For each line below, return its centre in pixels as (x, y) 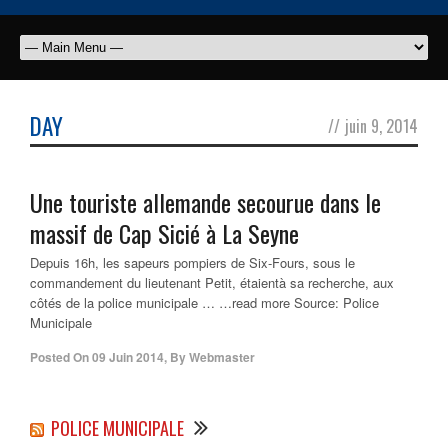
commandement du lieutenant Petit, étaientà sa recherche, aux (212, 283)
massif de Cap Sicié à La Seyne (164, 233)
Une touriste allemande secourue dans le (205, 202)
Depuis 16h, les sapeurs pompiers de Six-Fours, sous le (192, 263)
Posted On (59, 357)
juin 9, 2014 (381, 126)
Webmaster (222, 357)
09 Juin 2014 (128, 357)
